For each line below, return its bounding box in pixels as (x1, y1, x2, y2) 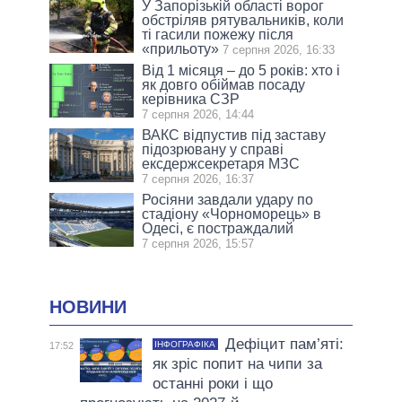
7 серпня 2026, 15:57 (142, 236, 255, 250)
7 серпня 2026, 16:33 (223, 42, 336, 57)
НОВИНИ (49, 296, 127, 317)
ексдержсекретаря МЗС (142, 155, 301, 171)
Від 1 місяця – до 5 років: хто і (142, 62, 341, 78)
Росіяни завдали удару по (142, 191, 314, 207)
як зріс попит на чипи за (152, 354, 322, 372)
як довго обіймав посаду (142, 76, 306, 92)
